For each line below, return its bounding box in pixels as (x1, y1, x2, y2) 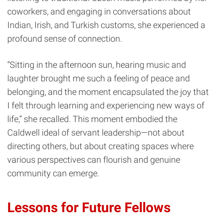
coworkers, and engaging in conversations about (7, 6, 191, 17)
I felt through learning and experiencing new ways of (7, 100, 204, 111)
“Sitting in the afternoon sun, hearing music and (7, 60, 186, 70)
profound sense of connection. (7, 33, 122, 44)
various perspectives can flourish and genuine (7, 155, 180, 165)
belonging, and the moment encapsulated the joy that (7, 87, 209, 97)
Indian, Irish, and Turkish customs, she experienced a (7, 20, 205, 31)
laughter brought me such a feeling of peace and (7, 73, 190, 84)
